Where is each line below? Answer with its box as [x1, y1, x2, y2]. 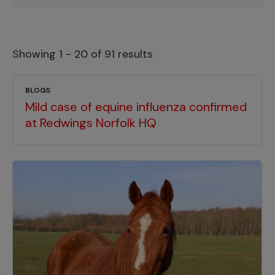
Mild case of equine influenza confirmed [25, 98, 247, 115]
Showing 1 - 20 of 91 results [12, 46, 153, 61]
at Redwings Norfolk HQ [25, 114, 157, 131]
